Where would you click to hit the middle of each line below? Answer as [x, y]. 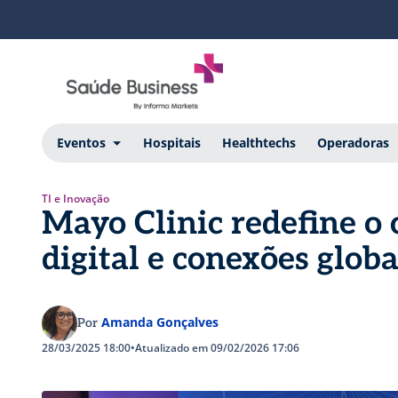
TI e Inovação [76, 198]
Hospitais [171, 142]
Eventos [81, 142]
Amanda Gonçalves [160, 322]
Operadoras [353, 142]
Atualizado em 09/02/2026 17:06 [217, 347]
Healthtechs [259, 142]
